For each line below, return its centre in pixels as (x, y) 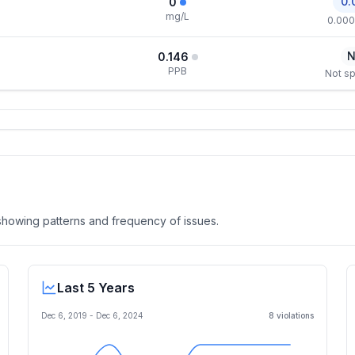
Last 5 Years (96, 288)
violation (292, 315)
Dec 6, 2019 (64, 315)
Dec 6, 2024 (120, 315)
